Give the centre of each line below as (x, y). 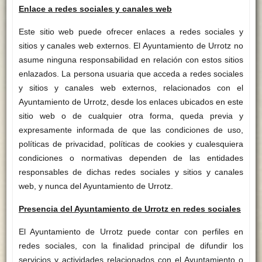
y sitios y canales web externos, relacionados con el (131, 88)
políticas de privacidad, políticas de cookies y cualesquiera (131, 144)
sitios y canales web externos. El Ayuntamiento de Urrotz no (131, 46)
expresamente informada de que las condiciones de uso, (131, 130)
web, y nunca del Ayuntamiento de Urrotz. (96, 186)
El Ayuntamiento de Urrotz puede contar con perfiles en (131, 232)
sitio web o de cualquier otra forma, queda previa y (131, 116)
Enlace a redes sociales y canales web (95, 9)
